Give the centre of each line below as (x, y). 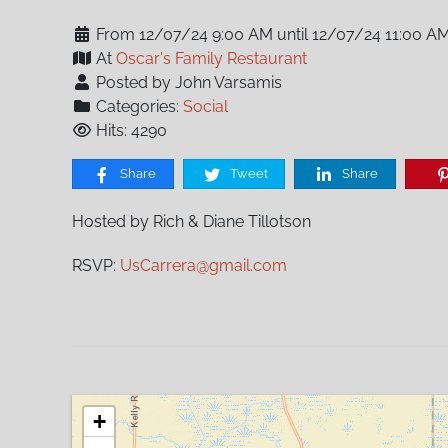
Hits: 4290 (129, 130)
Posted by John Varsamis (187, 82)
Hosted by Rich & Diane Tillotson (191, 221)
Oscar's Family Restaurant (211, 58)
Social (205, 106)
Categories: (137, 106)
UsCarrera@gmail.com (203, 265)
